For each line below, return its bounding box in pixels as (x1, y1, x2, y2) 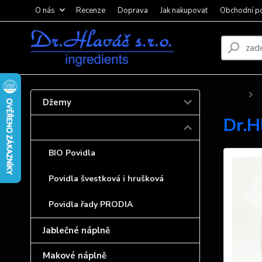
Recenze (76, 5, 105, 16)
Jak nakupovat (160, 5, 208, 16)
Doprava (118, 5, 148, 16)
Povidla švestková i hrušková (49, 173, 164, 184)
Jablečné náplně (43, 225, 110, 236)
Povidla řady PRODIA (49, 199, 133, 210)
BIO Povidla (49, 147, 95, 158)
